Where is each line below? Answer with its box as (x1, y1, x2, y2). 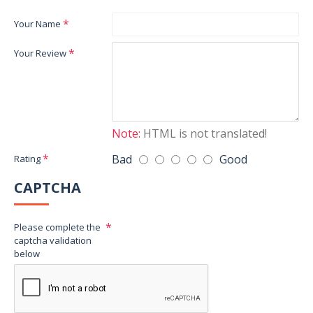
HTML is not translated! (140, 126, 267, 141)
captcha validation (14, 234, 92, 247)
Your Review (14, 47, 66, 59)
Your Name (14, 17, 61, 30)
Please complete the (14, 221, 101, 233)
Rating (14, 152, 41, 165)
